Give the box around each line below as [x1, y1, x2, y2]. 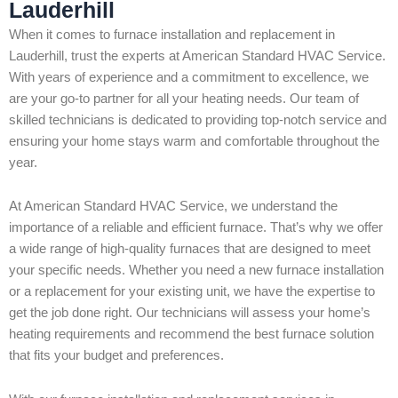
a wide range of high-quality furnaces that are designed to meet [9, 242, 370, 257]
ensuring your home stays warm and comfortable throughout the [9, 133, 379, 148]
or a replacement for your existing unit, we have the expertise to [9, 284, 375, 299]
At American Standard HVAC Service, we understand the [9, 199, 338, 214]
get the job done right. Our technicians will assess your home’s [9, 306, 370, 321]
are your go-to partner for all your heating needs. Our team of [9, 91, 359, 106]
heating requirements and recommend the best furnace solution [9, 327, 374, 342]
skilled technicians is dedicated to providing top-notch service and [9, 112, 386, 127]
